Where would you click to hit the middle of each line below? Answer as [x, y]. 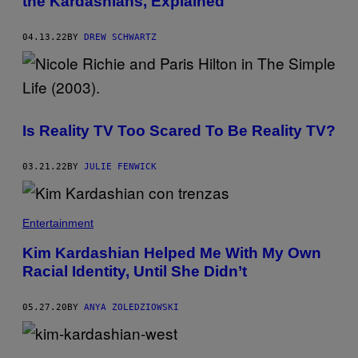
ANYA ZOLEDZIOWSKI [131, 308]
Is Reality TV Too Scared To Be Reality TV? [179, 130]
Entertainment [58, 223]
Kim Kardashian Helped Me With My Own [172, 253]
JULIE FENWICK [120, 166]
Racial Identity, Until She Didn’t [135, 272]
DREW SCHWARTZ [120, 37]
